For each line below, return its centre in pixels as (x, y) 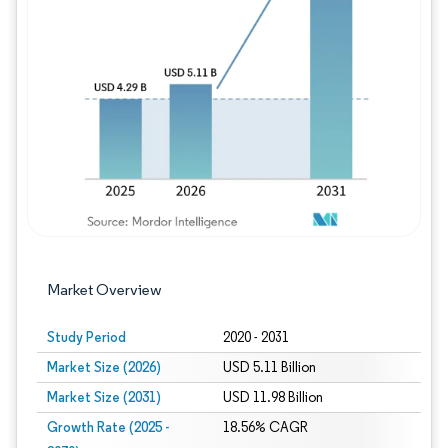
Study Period (86, 337)
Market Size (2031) (104, 397)
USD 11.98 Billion (272, 397)
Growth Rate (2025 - (108, 427)
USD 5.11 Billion (269, 367)
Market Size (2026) (104, 367)
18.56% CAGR (265, 427)
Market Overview (104, 289)
